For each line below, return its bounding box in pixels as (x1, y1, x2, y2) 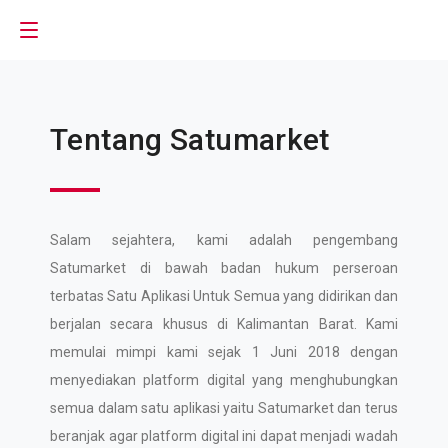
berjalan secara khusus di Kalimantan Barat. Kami (50, 316, 398, 332)
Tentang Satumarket (50, 122, 330, 157)
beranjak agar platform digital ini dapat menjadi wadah (50, 428, 398, 444)
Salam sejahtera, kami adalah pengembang (50, 232, 398, 248)
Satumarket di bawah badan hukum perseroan (50, 260, 398, 276)
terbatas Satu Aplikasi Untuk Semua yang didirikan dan (50, 288, 398, 304)
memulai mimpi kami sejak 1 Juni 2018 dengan (50, 344, 398, 360)
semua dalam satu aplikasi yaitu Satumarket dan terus (50, 400, 398, 416)
